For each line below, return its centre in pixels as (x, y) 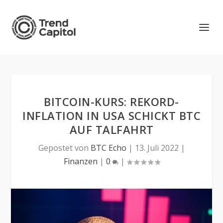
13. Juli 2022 (157, 148)
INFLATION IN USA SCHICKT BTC (111, 115)
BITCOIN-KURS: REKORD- (111, 102)
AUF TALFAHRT (111, 129)
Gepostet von (64, 148)
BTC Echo (108, 148)
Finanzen (80, 161)
